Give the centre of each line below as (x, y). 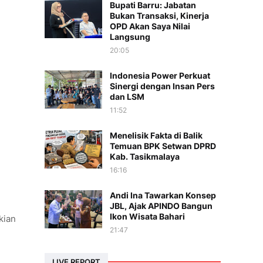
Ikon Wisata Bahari (147, 216)
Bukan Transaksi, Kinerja (159, 16)
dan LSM (127, 97)
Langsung (130, 37)
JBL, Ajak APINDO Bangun (161, 206)
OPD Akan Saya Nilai (150, 26)
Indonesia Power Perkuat (160, 75)
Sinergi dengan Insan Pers (162, 86)
